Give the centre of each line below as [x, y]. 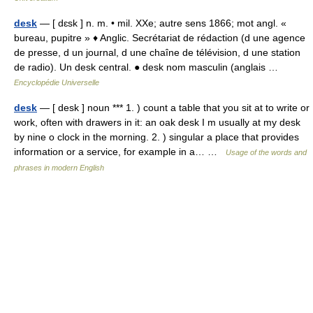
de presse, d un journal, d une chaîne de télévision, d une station [157, 52]
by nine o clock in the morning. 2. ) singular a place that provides [156, 137]
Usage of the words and [266, 152]
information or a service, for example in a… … [120, 152]
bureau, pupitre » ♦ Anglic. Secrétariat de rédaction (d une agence [160, 38]
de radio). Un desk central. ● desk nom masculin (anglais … [149, 67]
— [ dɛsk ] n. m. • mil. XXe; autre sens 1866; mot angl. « [162, 23]
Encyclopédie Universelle [57, 82]
